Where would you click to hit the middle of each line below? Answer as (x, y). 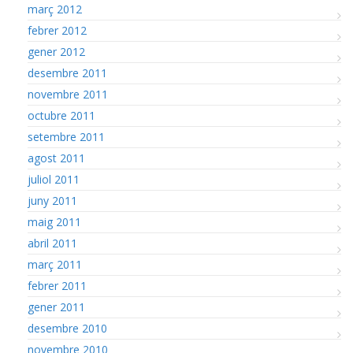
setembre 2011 (66, 136)
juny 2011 (52, 200)
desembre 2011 (67, 72)
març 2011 (55, 264)
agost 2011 (56, 158)
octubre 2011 (61, 115)
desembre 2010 (67, 328)
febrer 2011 (57, 285)
